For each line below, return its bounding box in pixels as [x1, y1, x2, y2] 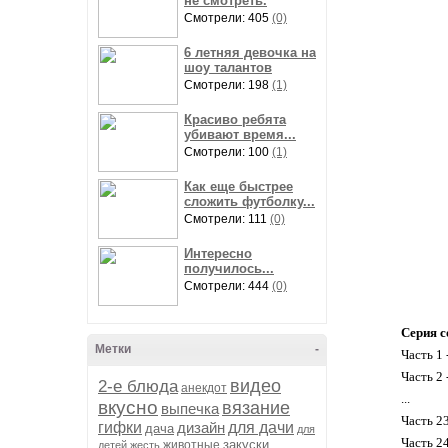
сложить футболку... [184, 194, 315, 209]
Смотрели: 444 [184, 279, 272, 293]
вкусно [98, 397, 158, 418]
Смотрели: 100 [184, 145, 272, 159]
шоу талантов [184, 60, 272, 75]
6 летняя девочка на [184, 45, 316, 60]
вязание [222, 398, 290, 418]
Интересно [184, 246, 252, 261]
